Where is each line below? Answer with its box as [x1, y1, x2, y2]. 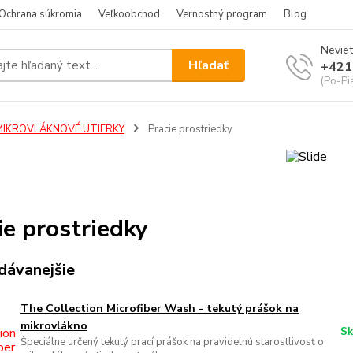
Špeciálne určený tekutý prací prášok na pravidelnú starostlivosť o [20, 335, 324, 350]
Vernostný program [176, 7, 267, 21]
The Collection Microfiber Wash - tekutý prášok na [20, 301, 299, 317]
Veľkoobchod [98, 7, 160, 21]
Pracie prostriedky [145, 122, 232, 136]
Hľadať [188, 56, 229, 74]
